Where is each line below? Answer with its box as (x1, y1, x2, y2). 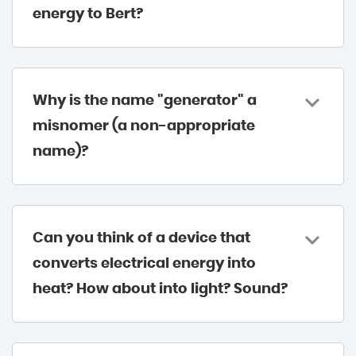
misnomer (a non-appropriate (33, 119, 255, 134)
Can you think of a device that (33, 231, 250, 246)
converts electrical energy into (33, 257, 256, 272)
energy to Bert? (33, 7, 143, 22)
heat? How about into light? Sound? (33, 282, 288, 297)
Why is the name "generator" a (33, 94, 257, 109)
